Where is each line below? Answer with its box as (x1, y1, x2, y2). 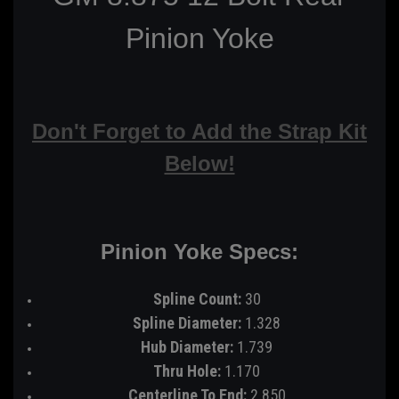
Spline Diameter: (133, 313, 242, 332)
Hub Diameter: (141, 337, 234, 356)
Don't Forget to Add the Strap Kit (32, 118, 367, 143)
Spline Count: (152, 289, 241, 308)
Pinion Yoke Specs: (101, 239, 298, 264)
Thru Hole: (153, 361, 222, 380)
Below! (164, 151, 235, 175)
